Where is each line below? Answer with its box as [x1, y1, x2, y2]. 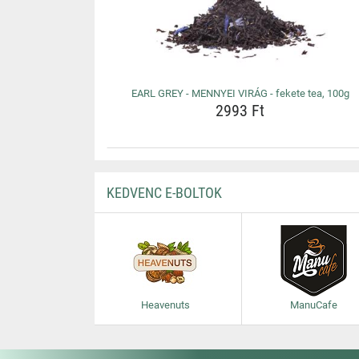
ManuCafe [290, 299, 338, 311]
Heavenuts [141, 299, 191, 311]
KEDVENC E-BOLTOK [106, 184, 222, 201]
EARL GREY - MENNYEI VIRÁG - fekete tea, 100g [131, 87, 349, 99]
